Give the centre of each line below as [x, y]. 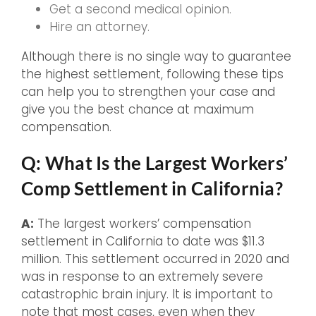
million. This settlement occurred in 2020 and [155, 259]
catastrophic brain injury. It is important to [147, 294]
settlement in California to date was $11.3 [143, 242]
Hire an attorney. [99, 27]
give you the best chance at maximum [138, 110]
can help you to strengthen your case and [148, 92]
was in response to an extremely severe [142, 277]
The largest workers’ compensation [142, 224]
